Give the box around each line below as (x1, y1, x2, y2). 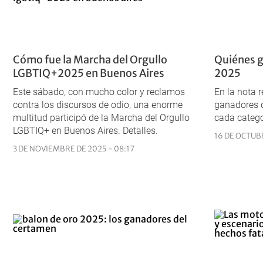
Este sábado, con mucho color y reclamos (13, 86, 185, 98)
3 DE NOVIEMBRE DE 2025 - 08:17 (13, 144, 134, 154)
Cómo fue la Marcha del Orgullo (13, 53, 167, 67)
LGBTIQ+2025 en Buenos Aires (13, 66, 164, 80)
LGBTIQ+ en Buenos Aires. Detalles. (13, 125, 158, 137)
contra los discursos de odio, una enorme (13, 99, 183, 111)
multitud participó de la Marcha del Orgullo (13, 112, 190, 124)
